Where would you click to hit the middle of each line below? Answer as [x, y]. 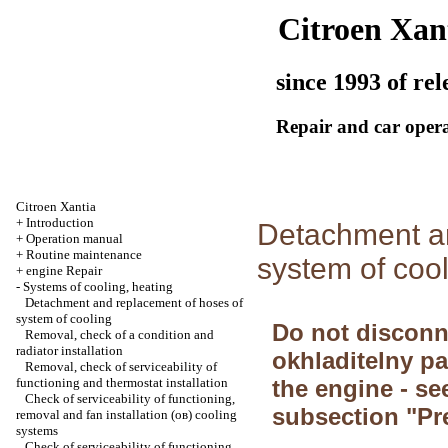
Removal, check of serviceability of [121, 366]
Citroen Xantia [56, 206]
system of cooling [64, 318]
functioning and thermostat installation [122, 382]
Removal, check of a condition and [119, 334]
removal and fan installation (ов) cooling [126, 414]
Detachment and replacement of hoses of [134, 302]
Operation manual [74, 238]
